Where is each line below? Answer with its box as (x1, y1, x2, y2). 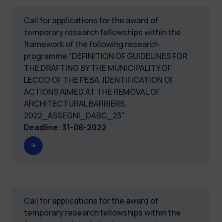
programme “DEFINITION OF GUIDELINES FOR (24, 50, 187, 61)
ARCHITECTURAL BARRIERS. (24, 98, 127, 109)
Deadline (24, 121, 58, 133)
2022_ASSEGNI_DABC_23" (24, 110, 125, 121)
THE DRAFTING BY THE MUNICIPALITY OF (24, 62, 171, 73)
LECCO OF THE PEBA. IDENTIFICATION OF (24, 74, 174, 85)
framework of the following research (24, 38, 159, 50)
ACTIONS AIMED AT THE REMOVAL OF (24, 86, 160, 97)
